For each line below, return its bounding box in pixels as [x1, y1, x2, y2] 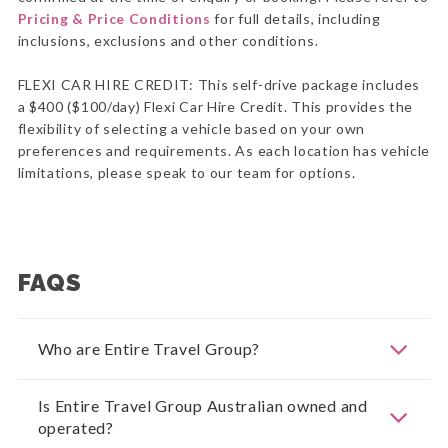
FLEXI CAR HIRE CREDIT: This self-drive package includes [17, 76, 421, 94]
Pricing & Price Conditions [17, 10, 211, 28]
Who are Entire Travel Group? [37, 339, 261, 359]
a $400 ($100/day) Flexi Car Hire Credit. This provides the [17, 98, 414, 116]
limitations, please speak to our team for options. [17, 164, 356, 182]
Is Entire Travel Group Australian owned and [37, 396, 368, 416]
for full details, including [210, 10, 381, 28]
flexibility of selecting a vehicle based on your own [17, 120, 365, 138]
